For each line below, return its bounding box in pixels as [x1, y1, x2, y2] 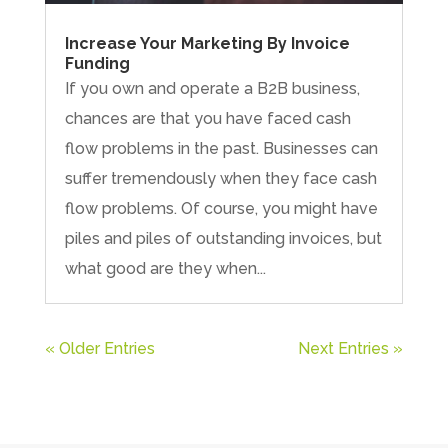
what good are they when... [64, 258, 266, 278]
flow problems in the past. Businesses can [64, 138, 378, 158]
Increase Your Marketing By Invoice [64, 33, 350, 53]
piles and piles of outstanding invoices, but [64, 228, 382, 248]
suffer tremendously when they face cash [64, 168, 377, 188]
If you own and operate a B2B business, [64, 78, 360, 98]
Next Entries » [298, 338, 404, 358]
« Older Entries [44, 338, 155, 358]
